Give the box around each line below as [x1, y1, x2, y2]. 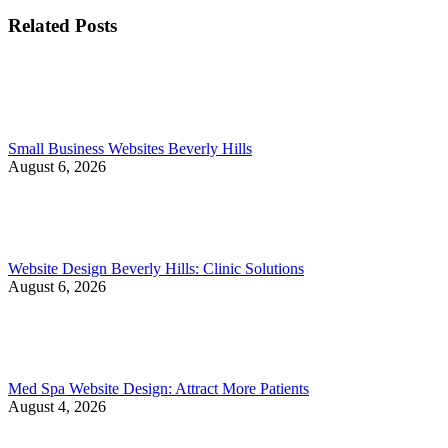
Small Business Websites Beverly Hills [8, 139, 252, 157]
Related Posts [8, 14, 117, 36]
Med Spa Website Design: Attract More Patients [8, 379, 309, 397]
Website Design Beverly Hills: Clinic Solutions [8, 259, 304, 277]
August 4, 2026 [8, 397, 106, 415]
